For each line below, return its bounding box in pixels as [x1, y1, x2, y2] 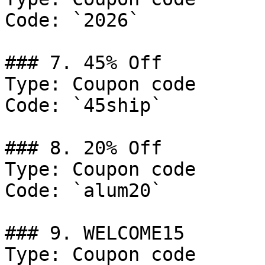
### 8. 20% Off [5, 137, 162, 159]
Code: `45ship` [5, 95, 162, 116]
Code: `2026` [5, 9, 140, 31]
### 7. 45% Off [5, 52, 162, 73]
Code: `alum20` [5, 180, 162, 201]
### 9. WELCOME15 [5, 222, 185, 244]
